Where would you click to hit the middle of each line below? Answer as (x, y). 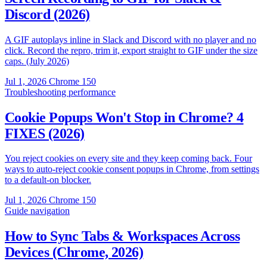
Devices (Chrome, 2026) (74, 252)
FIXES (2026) (45, 133)
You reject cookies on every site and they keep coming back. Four (128, 159)
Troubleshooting (37, 92)
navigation (50, 211)
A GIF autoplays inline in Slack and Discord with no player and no (131, 39)
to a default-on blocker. (48, 180)
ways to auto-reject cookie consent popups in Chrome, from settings (132, 169)
